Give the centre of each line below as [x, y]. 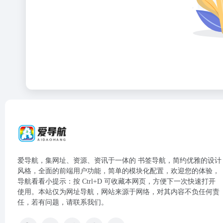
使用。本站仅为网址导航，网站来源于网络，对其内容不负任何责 [118, 192]
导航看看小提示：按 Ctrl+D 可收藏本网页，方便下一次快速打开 [116, 181]
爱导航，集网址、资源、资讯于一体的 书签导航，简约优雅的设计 [119, 161]
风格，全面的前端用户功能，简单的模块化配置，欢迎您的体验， [118, 171]
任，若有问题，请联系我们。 [63, 202]
